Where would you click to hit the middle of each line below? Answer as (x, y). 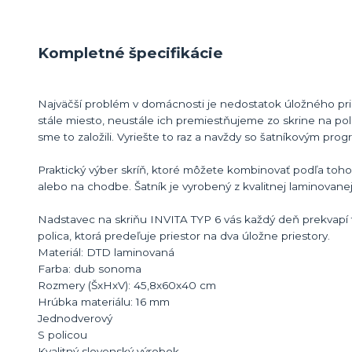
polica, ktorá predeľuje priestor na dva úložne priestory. (184, 235)
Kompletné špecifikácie (130, 53)
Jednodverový (75, 318)
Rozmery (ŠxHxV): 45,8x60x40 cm (127, 285)
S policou (62, 334)
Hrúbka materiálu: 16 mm (104, 301)
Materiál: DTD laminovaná (106, 252)
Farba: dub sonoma (90, 268)
